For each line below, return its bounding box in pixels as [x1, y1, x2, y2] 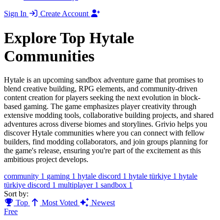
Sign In [4, 9, 28, 18]
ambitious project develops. [4, 155, 88, 164]
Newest [89, 198, 115, 207]
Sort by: [4, 189, 28, 198]
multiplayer [58, 180, 93, 189]
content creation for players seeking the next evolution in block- [4, 93, 200, 102]
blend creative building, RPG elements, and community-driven [4, 84, 197, 93]
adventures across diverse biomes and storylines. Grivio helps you [4, 119, 207, 128]
